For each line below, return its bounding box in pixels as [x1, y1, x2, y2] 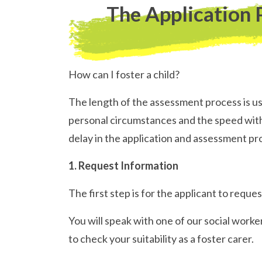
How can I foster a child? [68, 68, 180, 81]
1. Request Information [68, 159, 178, 173]
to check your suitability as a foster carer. [68, 232, 254, 246]
